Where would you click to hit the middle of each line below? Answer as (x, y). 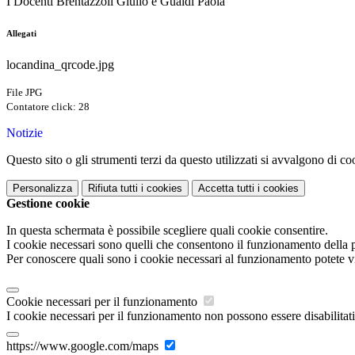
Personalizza (42, 189)
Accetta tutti (226, 189)
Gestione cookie (48, 204)
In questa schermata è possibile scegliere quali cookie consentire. (167, 231)
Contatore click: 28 (48, 107)
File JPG (24, 93)
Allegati (21, 34)
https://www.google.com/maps (84, 346)
